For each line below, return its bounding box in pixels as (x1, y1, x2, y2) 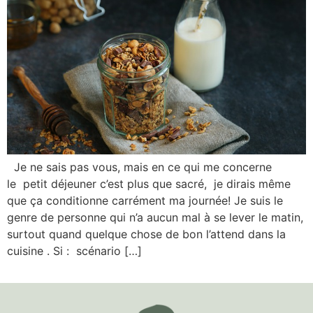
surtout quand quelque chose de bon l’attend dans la (7, 226, 286, 241)
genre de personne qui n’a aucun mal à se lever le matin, (7, 210, 303, 224)
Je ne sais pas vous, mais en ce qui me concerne (7, 159, 272, 174)
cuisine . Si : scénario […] (7, 243, 142, 258)
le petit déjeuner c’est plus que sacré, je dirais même (7, 176, 291, 191)
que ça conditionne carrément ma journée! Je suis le (7, 193, 283, 208)
